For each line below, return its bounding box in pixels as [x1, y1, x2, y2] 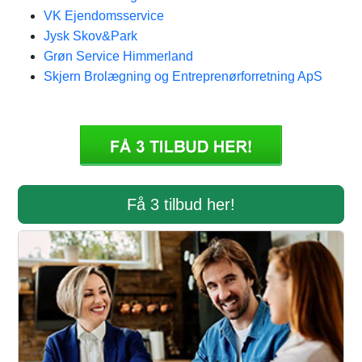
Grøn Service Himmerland [44, 49, 193, 63]
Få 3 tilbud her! [127, 196, 235, 213]
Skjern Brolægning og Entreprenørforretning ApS [44, 69, 322, 83]
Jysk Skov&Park [44, 29, 137, 43]
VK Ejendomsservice [44, 9, 164, 23]
